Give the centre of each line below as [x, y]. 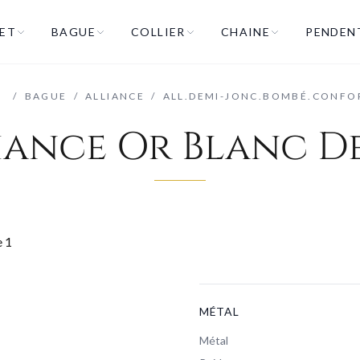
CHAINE [245, 31]
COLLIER [158, 31]
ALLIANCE [115, 96]
